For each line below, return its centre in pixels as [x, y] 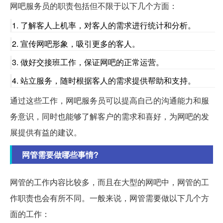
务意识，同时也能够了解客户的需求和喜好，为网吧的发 [110, 116]
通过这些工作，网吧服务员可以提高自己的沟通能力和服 [110, 100]
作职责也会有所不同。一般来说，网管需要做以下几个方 [110, 198]
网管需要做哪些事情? [60, 154]
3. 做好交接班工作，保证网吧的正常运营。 [88, 62]
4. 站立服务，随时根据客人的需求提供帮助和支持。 [104, 80]
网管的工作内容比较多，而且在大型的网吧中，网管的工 [110, 182]
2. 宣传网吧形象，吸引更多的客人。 [76, 43]
